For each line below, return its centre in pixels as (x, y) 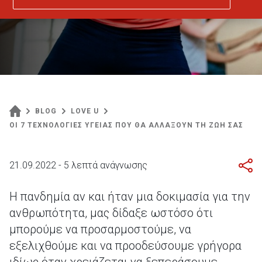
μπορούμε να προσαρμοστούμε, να (100, 229)
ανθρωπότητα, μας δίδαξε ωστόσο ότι (111, 213)
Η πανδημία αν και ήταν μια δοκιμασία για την (130, 196)
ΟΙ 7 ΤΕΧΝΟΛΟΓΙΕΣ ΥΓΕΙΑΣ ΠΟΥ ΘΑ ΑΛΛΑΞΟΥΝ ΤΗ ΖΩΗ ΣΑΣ (126, 125)
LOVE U (85, 111)
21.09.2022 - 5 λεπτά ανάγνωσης (78, 165)
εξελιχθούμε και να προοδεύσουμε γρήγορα (125, 246)
